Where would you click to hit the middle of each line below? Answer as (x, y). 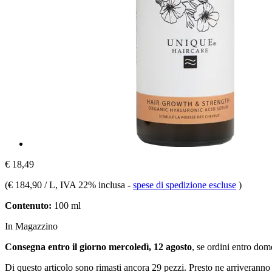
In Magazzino (31, 226)
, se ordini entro (223, 246)
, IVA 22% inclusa (91, 185)
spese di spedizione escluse (185, 185)
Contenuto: (28, 205)
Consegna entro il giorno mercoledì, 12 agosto (98, 246)
